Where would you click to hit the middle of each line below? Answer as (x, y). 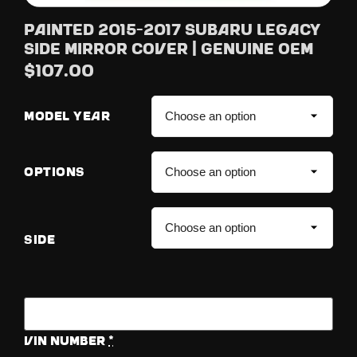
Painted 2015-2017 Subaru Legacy (172, 30)
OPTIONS (55, 173)
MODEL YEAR (67, 117)
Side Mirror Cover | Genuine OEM (169, 49)
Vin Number (65, 341)
